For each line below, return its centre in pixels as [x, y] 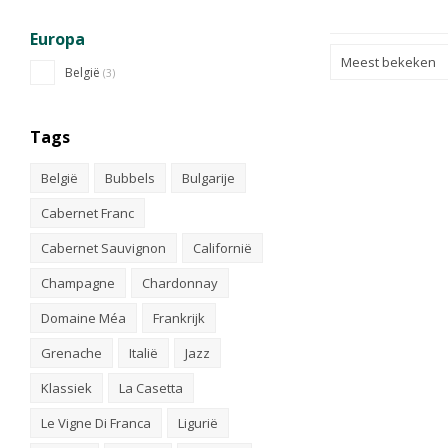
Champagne [78, 283]
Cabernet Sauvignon [103, 248]
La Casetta [151, 388]
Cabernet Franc [87, 213]
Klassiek [66, 388]
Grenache [71, 353]
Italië [143, 353]
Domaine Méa [83, 318]
